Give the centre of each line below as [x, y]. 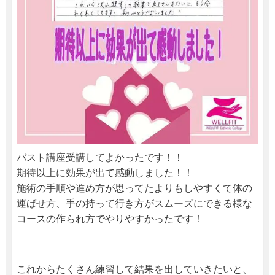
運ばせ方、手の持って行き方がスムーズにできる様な [134, 203]
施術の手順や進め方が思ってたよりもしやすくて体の [134, 188]
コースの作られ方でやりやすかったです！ [110, 219]
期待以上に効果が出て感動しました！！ [105, 172]
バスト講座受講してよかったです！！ [100, 157]
